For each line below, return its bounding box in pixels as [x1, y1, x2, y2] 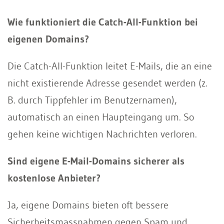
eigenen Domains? [7, 32, 89, 45]
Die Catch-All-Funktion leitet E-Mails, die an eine [7, 59, 212, 72]
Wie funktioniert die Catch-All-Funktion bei [7, 15, 198, 28]
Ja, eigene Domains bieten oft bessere [7, 198, 168, 211]
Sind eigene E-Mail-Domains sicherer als [7, 154, 184, 167]
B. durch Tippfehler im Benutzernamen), [7, 93, 177, 106]
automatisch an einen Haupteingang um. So [7, 110, 194, 123]
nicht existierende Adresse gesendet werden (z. [7, 76, 207, 89]
